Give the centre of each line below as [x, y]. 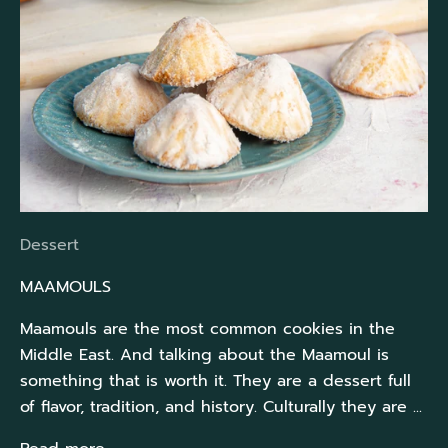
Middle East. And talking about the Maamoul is [204, 354]
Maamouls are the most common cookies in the [207, 328]
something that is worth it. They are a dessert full [215, 380]
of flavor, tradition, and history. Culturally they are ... [221, 406]
